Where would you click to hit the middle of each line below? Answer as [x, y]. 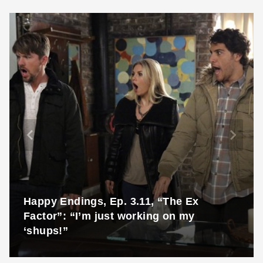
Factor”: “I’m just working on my [109, 216]
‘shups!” [46, 231]
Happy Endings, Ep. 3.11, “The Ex [111, 202]
